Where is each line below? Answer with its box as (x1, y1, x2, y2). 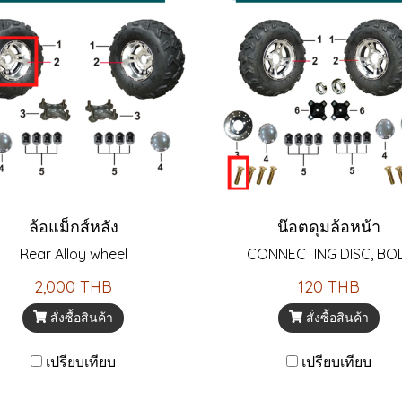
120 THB (298, 275, 360, 297)
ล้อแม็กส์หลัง (28, 215, 118, 237)
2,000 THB (34, 275, 112, 297)
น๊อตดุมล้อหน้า (277, 215, 380, 237)
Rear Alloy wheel (19, 244, 127, 263)
